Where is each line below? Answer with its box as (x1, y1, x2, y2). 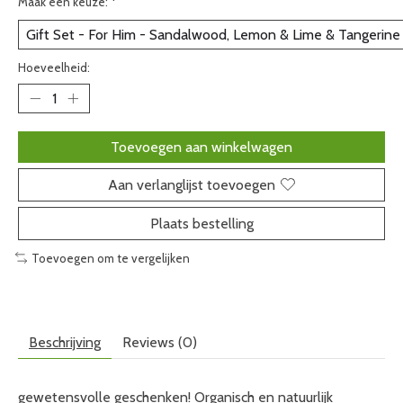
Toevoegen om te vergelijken (31, 250, 190, 265)
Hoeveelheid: (18, 59, 90, 75)
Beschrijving (29, 334, 101, 352)
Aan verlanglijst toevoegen (108, 175, 275, 193)
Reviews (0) (122, 334, 197, 352)
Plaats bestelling (149, 214, 254, 232)
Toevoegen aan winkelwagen (111, 138, 292, 156)
